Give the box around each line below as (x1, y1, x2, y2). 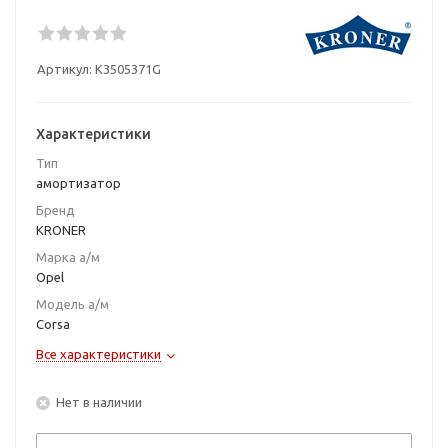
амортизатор (36, 176, 121, 190)
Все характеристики (36, 347, 161, 361)
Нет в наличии (56, 394, 142, 409)
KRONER (36, 223, 86, 237)
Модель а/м (36, 297, 109, 311)
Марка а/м (36, 250, 100, 264)
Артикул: (37, 62, 92, 76)
